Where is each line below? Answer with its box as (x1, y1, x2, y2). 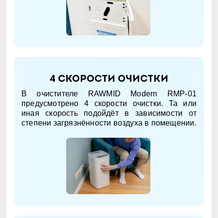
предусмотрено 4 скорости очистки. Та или (21, 99, 197, 108)
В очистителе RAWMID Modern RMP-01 (21, 89, 197, 98)
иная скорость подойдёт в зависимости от (21, 109, 197, 117)
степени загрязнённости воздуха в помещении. (21, 118, 197, 127)
